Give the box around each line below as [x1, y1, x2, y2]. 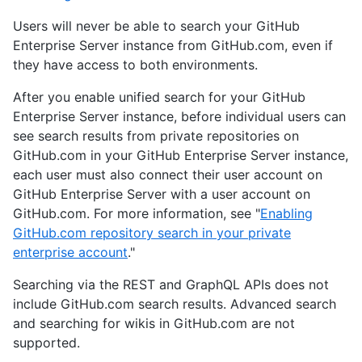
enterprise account [13, 244, 128, 261]
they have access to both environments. [13, 57, 258, 74]
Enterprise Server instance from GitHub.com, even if [13, 37, 333, 54]
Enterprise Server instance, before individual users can [13, 108, 346, 125]
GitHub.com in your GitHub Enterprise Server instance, [13, 147, 348, 164]
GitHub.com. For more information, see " [13, 205, 260, 222]
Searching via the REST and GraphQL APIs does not [13, 276, 329, 293]
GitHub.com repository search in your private [13, 225, 291, 242]
